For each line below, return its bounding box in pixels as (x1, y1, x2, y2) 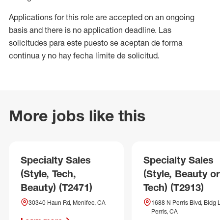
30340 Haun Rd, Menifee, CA (28, 199, 106, 206)
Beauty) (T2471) (21, 181, 92, 193)
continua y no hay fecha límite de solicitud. (9, 51, 159, 60)
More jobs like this (9, 106, 145, 125)
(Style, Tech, (21, 167, 76, 180)
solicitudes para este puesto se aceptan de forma (9, 38, 183, 48)
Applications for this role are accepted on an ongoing (9, 12, 194, 22)
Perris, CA (151, 208, 178, 215)
